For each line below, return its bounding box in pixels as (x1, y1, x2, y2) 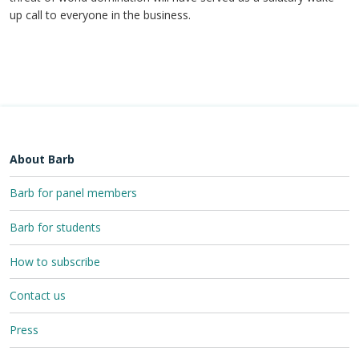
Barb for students (10, 219, 101, 235)
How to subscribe (10, 253, 100, 269)
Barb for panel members (10, 185, 137, 201)
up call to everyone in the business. (10, 7, 191, 22)
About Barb (10, 151, 75, 167)
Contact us (10, 288, 66, 304)
